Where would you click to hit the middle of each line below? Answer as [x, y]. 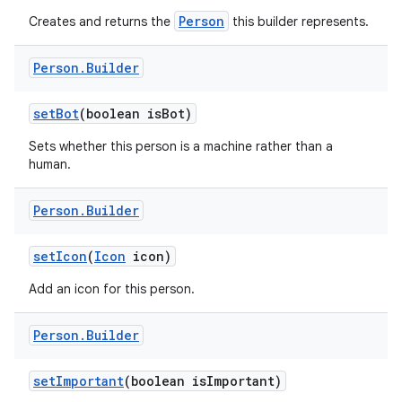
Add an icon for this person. [112, 289]
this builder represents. [299, 22]
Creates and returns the [101, 22]
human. [50, 164]
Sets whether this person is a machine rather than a [181, 146]
